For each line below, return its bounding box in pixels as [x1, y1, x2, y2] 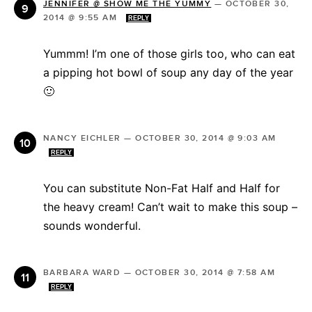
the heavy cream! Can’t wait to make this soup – [43, 200, 297, 214]
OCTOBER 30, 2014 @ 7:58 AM [134, 267, 276, 279]
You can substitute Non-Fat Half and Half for [43, 181, 280, 196]
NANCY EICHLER [43, 133, 121, 144]
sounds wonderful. [43, 219, 141, 233]
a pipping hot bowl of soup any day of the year [43, 65, 293, 80]
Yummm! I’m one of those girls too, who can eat [43, 47, 295, 61]
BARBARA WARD [43, 267, 121, 279]
